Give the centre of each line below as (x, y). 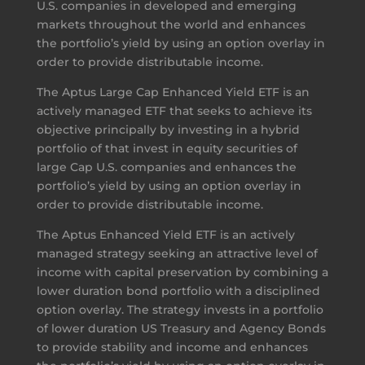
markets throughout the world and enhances (171, 24)
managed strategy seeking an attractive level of (177, 253)
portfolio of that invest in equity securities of (167, 148)
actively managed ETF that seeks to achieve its (174, 110)
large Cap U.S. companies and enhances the (166, 167)
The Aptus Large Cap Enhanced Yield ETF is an (173, 92)
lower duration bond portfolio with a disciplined (178, 290)
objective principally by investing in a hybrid (168, 129)
